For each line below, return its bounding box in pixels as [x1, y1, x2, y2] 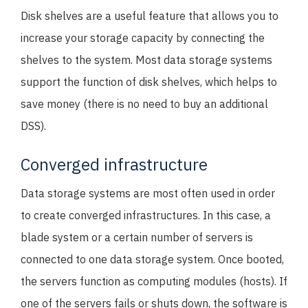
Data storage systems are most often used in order [21, 186, 275, 200]
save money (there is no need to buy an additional [21, 97, 268, 111]
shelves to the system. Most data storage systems [21, 53, 272, 67]
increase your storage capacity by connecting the [21, 31, 265, 45]
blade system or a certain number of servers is [21, 230, 253, 244]
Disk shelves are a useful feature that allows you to [21, 9, 278, 23]
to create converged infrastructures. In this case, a [21, 208, 271, 222]
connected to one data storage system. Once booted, [21, 252, 284, 266]
